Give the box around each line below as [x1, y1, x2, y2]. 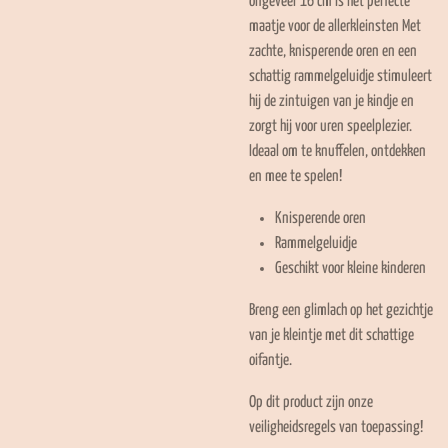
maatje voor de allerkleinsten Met [249, 19, 421, 35]
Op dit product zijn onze [249, 395, 373, 411]
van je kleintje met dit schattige [249, 328, 414, 344]
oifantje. [249, 353, 292, 369]
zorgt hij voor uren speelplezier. [249, 119, 412, 135]
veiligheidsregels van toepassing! [249, 420, 423, 436]
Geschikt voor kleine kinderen [274, 261, 426, 277]
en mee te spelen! [249, 169, 342, 185]
